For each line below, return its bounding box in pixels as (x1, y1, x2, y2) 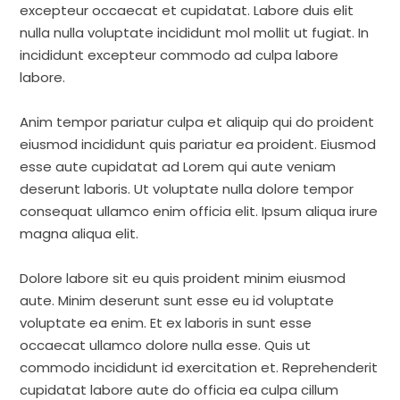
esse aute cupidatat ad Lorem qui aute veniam (20, 157, 337, 176)
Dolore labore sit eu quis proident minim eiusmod (20, 269, 346, 287)
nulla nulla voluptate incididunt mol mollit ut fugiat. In (20, 23, 370, 42)
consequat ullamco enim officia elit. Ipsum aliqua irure (20, 202, 379, 221)
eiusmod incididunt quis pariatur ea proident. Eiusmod (20, 135, 377, 154)
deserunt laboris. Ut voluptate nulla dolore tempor (20, 179, 354, 198)
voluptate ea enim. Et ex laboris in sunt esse (20, 313, 312, 332)
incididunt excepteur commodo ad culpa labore (20, 46, 339, 64)
